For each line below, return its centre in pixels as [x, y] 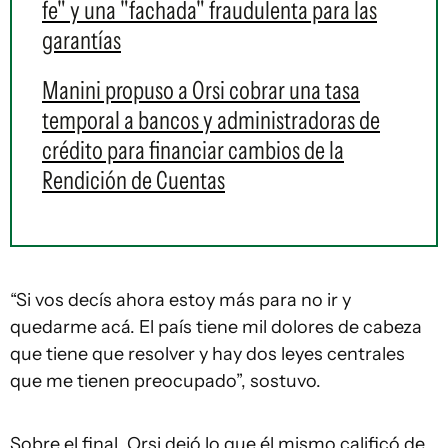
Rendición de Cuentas [133, 180]
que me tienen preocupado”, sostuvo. [165, 381]
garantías [81, 40]
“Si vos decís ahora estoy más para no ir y [180, 300]
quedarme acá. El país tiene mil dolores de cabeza [216, 327]
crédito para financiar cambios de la [193, 150]
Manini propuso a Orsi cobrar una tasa [201, 90]
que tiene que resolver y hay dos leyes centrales [207, 354]
